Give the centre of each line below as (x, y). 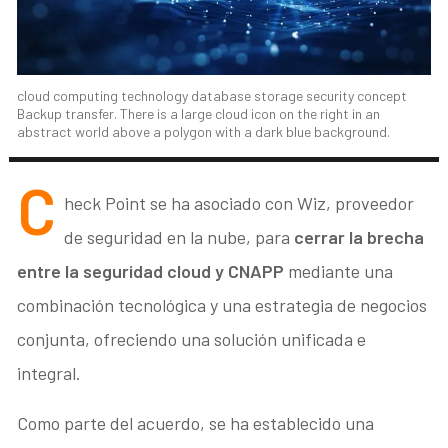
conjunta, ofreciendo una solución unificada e (192, 338)
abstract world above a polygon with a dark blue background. (204, 131)
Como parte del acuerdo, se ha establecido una (196, 422)
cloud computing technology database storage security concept (212, 95)
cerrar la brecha (359, 236)
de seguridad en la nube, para (179, 236)
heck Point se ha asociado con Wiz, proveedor (239, 202)
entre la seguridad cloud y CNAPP (151, 270)
